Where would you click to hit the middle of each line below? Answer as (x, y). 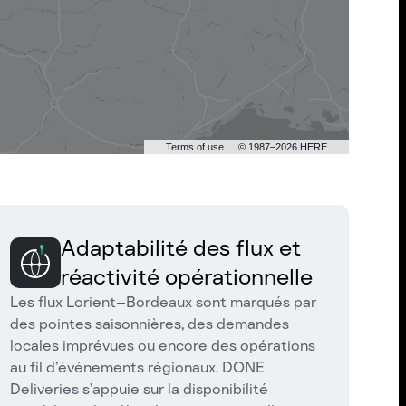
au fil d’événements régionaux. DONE (137, 367)
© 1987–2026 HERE (283, 147)
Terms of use (195, 147)
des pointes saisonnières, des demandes (150, 324)
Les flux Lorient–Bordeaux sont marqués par (163, 302)
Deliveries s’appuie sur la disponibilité (139, 389)
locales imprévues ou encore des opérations (163, 346)
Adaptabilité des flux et (181, 248)
